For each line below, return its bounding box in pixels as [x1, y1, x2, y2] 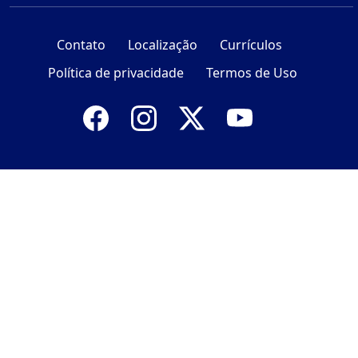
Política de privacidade [48, 64, 184, 82]
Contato [57, 36, 105, 54]
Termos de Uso [206, 64, 297, 82]
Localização [128, 36, 197, 54]
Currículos [220, 36, 282, 54]
